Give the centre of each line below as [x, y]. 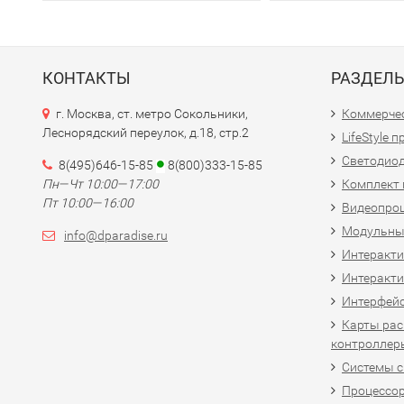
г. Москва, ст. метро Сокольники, [152, 114]
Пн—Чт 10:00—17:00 [101, 184]
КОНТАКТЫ [87, 78]
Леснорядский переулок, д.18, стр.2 [146, 133]
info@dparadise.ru [116, 235]
